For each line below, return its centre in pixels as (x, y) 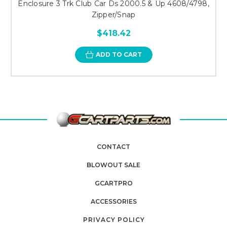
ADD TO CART (119, 55)
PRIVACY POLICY (114, 220)
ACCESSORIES (113, 202)
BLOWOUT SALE (113, 165)
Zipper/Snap (113, 15)
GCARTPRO (113, 183)
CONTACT (113, 147)
